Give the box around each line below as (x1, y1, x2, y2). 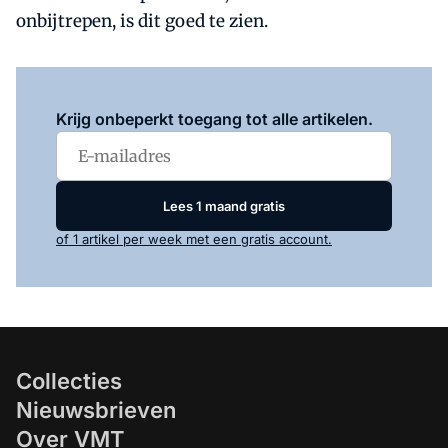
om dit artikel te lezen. (172, 83, 314, 99)
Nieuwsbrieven (16, 397, 176, 423)
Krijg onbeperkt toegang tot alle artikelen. (56, 109, 373, 129)
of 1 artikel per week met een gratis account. (56, 231, 332, 247)
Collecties (16, 368, 122, 394)
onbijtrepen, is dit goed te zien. (16, 10, 268, 32)
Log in (134, 83, 173, 99)
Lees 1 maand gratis (163, 197, 285, 214)
